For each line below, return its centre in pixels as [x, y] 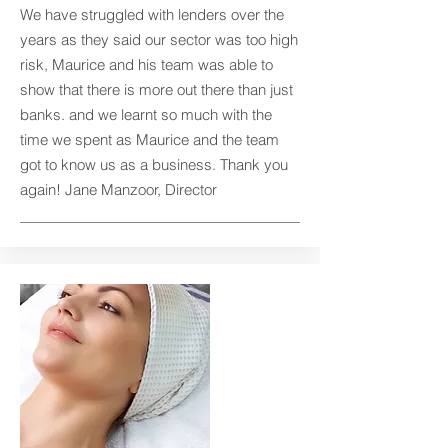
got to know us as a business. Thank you [154, 164]
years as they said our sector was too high [159, 39]
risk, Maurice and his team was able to [146, 64]
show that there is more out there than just [156, 89]
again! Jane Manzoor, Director [118, 189]
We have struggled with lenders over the [152, 14]
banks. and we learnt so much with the [146, 114]
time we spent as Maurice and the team [149, 139]
